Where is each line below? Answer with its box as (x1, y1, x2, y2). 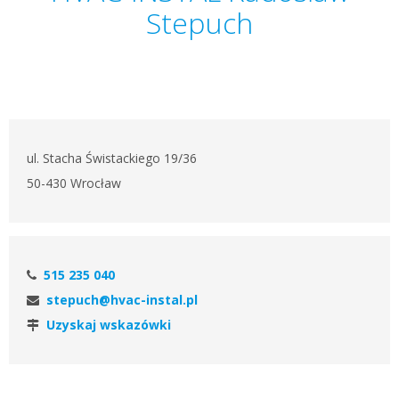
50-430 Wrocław (27, 175, 121, 191)
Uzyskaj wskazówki (46, 316, 171, 333)
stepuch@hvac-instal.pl (46, 291, 198, 308)
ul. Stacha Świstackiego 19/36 (27, 150, 197, 167)
